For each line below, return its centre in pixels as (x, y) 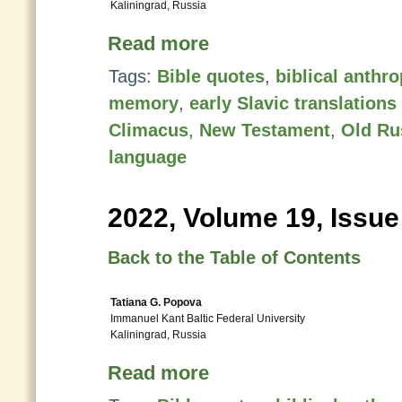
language (148, 157)
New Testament (265, 130)
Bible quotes (211, 76)
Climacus (149, 130)
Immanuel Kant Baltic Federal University (208, 319)
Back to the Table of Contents (234, 258)
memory (144, 103)
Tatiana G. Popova (156, 302)
